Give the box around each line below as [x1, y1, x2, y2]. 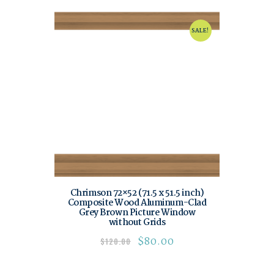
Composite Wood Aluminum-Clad [67, 196, 207, 211]
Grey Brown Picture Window [78, 206, 196, 221]
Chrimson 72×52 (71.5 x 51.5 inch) [70, 186, 204, 201]
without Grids [108, 215, 166, 231]
